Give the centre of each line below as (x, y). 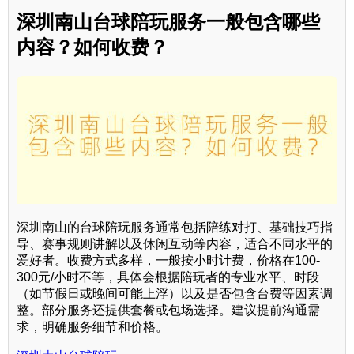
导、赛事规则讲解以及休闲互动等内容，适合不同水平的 (175, 244)
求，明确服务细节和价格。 (92, 327)
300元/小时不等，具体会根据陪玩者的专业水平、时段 (168, 277)
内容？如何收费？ (92, 47)
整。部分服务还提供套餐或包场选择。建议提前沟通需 (168, 311)
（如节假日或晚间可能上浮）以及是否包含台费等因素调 (175, 294)
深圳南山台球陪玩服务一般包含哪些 (168, 21)
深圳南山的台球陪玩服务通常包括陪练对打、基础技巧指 (175, 228)
